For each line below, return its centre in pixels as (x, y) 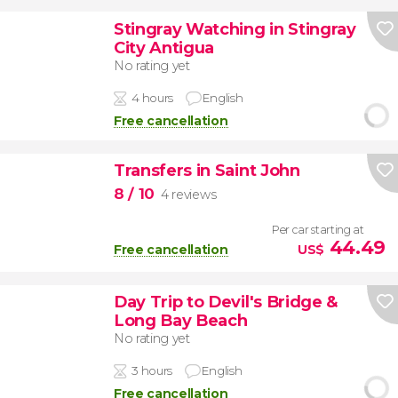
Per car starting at (318, 229)
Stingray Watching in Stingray (235, 28)
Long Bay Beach (180, 320)
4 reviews (189, 194)
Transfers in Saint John (207, 171)
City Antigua (164, 47)
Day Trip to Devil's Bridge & (226, 301)
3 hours (152, 371)
